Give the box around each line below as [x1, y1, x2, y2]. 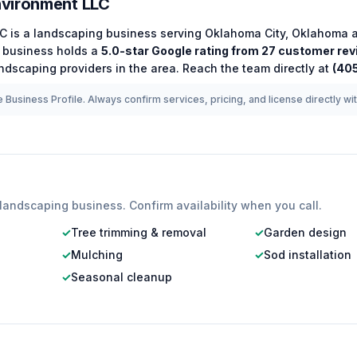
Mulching [70, 248, 123, 261]
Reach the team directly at [179, 61, 332, 75]
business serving [103, 26, 205, 40]
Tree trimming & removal [70, 226, 206, 239]
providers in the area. [57, 61, 179, 75]
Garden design [264, 226, 347, 239]
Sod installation [264, 248, 352, 261]
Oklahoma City [205, 26, 285, 40]
